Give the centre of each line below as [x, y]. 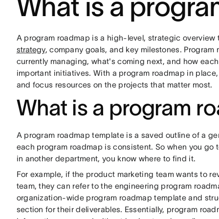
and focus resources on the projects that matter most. [114, 85]
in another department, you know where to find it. [106, 158]
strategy [31, 49]
